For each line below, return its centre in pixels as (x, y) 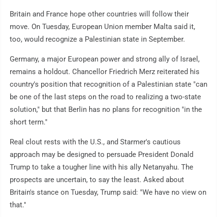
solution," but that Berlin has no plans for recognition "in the (106, 110)
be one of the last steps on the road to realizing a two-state (105, 97)
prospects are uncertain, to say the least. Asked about (97, 180)
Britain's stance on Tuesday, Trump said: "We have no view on (108, 193)
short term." (29, 122)
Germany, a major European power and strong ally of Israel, (105, 59)
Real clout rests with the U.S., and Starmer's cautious (95, 142)
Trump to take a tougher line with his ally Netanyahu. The (101, 167)
